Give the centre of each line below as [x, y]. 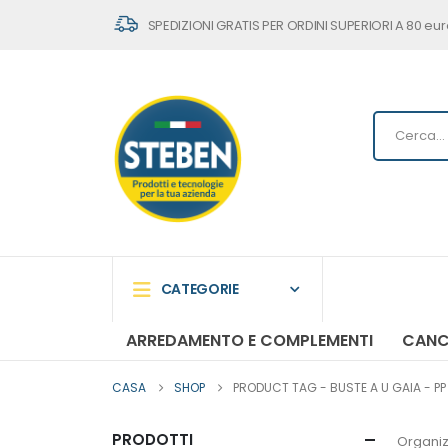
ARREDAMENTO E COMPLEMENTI [249, 341]
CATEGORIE [199, 289]
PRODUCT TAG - [281, 387]
